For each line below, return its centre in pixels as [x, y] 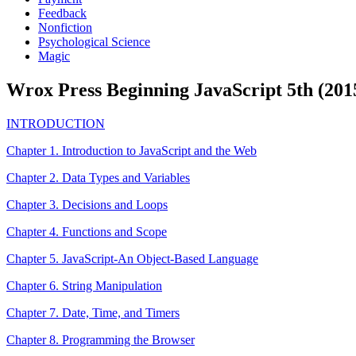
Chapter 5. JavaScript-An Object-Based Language [132, 258]
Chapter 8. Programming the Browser [101, 339]
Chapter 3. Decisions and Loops [87, 204]
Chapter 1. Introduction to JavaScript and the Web [132, 150]
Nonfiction [65, 27]
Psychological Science [94, 42]
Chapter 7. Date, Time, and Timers [93, 312]
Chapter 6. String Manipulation [84, 285]
